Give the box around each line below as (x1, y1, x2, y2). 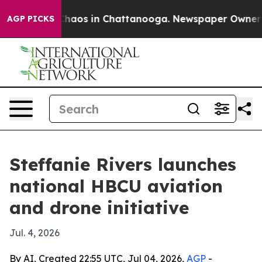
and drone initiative (9, 196, 189, 219)
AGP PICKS (7, 13, 54, 24)
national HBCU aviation (9, 175, 223, 197)
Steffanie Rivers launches (9, 153, 236, 175)
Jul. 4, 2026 (9, 227, 60, 239)
